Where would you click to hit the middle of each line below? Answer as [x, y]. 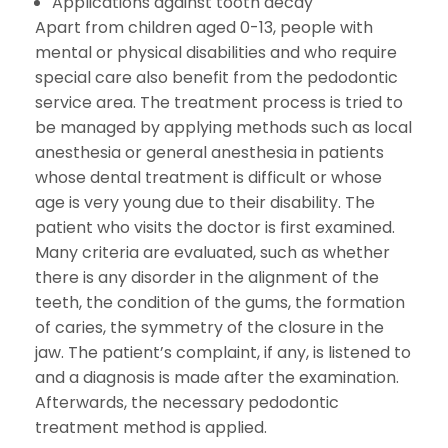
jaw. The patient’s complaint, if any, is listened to [223, 352]
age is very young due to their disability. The [205, 202]
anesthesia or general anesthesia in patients [209, 152]
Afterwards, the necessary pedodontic [187, 402]
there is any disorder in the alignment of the [207, 277]
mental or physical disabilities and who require [216, 52]
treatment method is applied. [151, 427]
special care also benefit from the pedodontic [216, 77]
